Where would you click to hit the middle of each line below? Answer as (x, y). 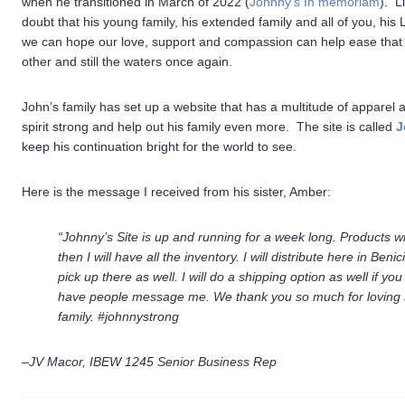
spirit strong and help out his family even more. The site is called (209, 127)
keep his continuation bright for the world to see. (159, 146)
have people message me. (136, 297)
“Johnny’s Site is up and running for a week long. (199, 237)
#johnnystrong (138, 316)
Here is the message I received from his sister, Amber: (176, 192)
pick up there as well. (120, 277)
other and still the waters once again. (127, 61)
